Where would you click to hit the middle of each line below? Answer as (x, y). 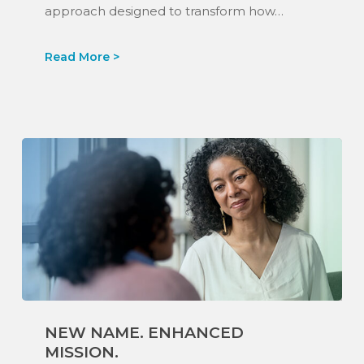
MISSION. (81, 352)
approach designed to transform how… (164, 11)
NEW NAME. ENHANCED (144, 333)
